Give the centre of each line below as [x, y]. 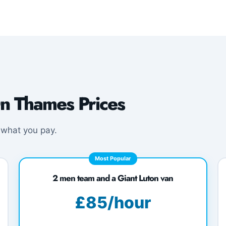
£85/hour [113, 203]
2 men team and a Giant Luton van [113, 178]
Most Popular [113, 158]
